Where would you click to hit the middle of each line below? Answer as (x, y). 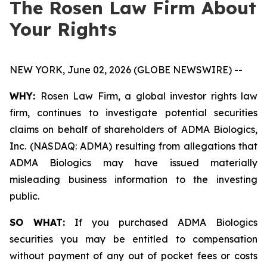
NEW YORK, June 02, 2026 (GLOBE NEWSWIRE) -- (126, 70)
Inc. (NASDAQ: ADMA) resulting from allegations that (133, 146)
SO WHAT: (37, 222)
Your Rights (63, 29)
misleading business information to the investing (133, 179)
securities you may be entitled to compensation (133, 239)
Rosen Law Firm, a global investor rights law (149, 96)
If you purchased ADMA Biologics (161, 222)
